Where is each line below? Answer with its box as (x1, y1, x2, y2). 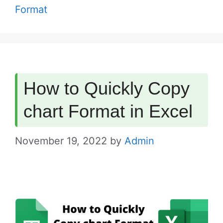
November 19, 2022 (15, 135, 107, 147)
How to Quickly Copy (23, 78, 190, 99)
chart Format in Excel (23, 101, 193, 122)
